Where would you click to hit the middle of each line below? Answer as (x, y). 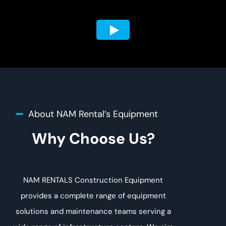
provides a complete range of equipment (93, 196)
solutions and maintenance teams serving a (93, 211)
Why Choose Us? (93, 138)
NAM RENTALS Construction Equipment (93, 180)
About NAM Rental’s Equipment (93, 114)
